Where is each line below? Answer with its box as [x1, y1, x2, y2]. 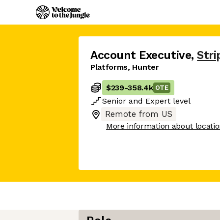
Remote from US [105, 110, 172, 119]
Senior [102, 96, 126, 106]
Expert [145, 96, 170, 106]
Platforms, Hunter [90, 62, 159, 72]
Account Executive [90, 49, 192, 62]
